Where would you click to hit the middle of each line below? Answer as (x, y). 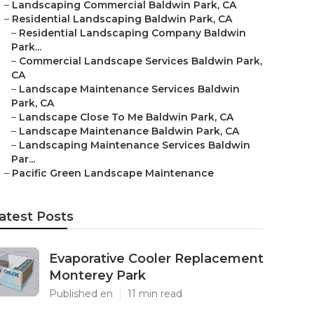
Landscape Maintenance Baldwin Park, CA (129, 131)
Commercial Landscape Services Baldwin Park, (141, 61)
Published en (81, 294)
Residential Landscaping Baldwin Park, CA (122, 19)
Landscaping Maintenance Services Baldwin (135, 145)
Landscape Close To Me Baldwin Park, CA (126, 117)
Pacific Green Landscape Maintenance (113, 173)
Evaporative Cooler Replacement (156, 259)
